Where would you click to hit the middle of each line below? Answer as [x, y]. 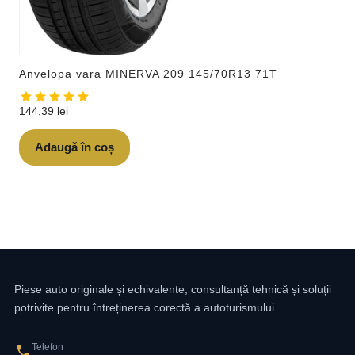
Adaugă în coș [74, 147]
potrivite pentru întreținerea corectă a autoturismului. [146, 308]
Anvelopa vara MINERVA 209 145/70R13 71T [148, 74]
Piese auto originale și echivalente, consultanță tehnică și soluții [173, 290]
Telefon [48, 347]
